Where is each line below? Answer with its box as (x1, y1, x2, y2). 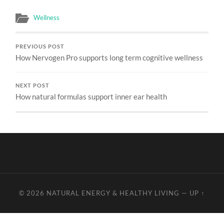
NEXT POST (15, 82, 50, 88)
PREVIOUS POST (15, 43, 65, 49)
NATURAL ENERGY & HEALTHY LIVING (46, 188, 179, 197)
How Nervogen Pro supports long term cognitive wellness (15, 52, 203, 62)
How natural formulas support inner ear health (15, 91, 167, 101)
